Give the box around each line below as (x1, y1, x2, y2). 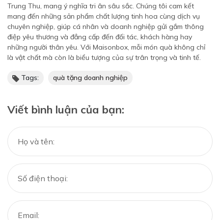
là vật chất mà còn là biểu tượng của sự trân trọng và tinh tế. (7, 53, 201, 62)
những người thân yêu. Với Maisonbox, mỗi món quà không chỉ (7, 43, 205, 52)
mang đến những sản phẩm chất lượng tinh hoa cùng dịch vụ (7, 12, 200, 21)
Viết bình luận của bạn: (7, 103, 124, 116)
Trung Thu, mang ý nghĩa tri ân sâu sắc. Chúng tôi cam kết (7, 1, 194, 10)
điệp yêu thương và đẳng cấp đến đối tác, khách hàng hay (7, 32, 192, 41)
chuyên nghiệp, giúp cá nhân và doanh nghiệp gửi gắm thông (7, 22, 204, 31)
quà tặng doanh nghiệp (53, 73, 128, 82)
